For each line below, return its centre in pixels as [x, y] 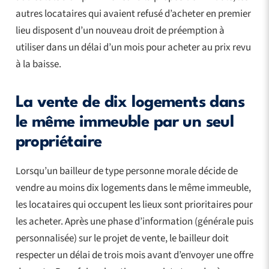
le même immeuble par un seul [125, 122]
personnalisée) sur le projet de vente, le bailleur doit [122, 238]
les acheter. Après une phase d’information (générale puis [134, 221]
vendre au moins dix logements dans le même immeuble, [133, 188]
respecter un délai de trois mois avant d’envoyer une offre [134, 255]
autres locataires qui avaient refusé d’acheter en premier [133, 14]
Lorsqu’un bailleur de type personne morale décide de [126, 171]
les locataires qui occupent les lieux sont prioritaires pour [134, 204]
